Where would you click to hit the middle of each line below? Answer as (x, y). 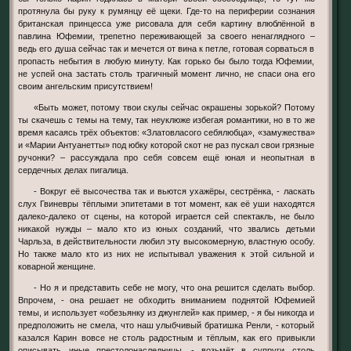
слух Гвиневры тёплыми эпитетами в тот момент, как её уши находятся (166, 204)
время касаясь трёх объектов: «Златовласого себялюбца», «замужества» (166, 132)
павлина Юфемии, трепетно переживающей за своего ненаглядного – (166, 36)
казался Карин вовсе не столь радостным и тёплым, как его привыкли (166, 338)
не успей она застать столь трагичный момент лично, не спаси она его (166, 73)
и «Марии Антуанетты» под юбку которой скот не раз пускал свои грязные (166, 145)
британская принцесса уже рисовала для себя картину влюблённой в (166, 23)
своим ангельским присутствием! (86, 86)
